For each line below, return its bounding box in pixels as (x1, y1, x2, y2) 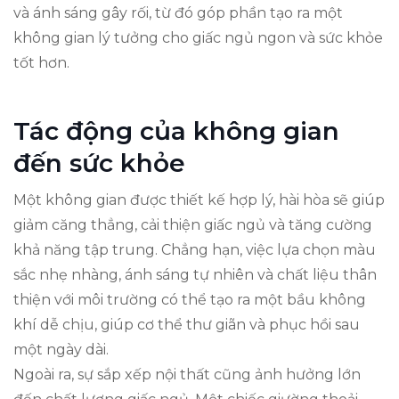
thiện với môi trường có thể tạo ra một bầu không (13, 290, 366, 308)
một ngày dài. (13, 340, 109, 358)
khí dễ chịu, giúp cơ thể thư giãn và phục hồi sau (13, 315, 360, 333)
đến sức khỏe (13, 147, 185, 178)
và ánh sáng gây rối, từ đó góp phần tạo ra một (13, 4, 343, 21)
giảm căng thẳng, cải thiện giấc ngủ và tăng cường (13, 216, 372, 233)
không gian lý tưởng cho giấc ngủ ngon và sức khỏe (13, 28, 383, 46)
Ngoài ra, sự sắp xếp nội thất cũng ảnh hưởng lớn (13, 365, 361, 383)
